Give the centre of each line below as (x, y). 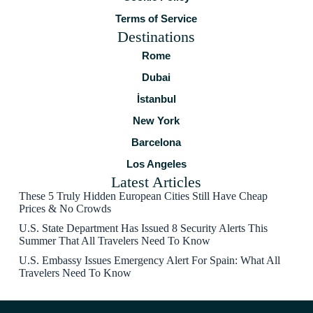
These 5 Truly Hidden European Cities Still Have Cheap (143, 196)
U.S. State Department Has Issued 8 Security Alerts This (143, 228)
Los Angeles (156, 164)
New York (156, 121)
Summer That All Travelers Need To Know (114, 241)
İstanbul (156, 99)
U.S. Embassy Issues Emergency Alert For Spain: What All (149, 260)
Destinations (156, 37)
